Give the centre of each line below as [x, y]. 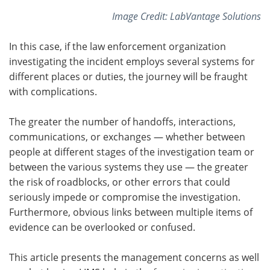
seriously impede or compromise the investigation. [125, 196]
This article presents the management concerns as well [134, 257]
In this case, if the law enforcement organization [118, 46]
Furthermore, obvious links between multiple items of [131, 212]
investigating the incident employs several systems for [132, 61]
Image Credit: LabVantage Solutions [187, 16]
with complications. [53, 91]
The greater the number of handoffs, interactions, [122, 121]
